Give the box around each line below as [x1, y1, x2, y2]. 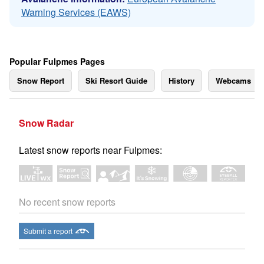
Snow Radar [19, 116, 74, 130]
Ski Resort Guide [85, 75, 147, 86]
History [169, 75, 194, 86]
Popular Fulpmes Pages [9, 55, 105, 67]
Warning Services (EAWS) [21, 5, 131, 19]
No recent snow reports [19, 195, 115, 209]
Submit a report [24, 226, 72, 236]
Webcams [216, 75, 251, 86]
